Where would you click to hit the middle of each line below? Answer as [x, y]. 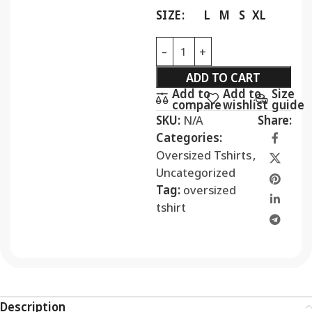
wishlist [246, 104]
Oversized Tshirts [203, 154]
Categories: [189, 136]
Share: [275, 119]
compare [197, 104]
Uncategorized [195, 171]
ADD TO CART [224, 77]
